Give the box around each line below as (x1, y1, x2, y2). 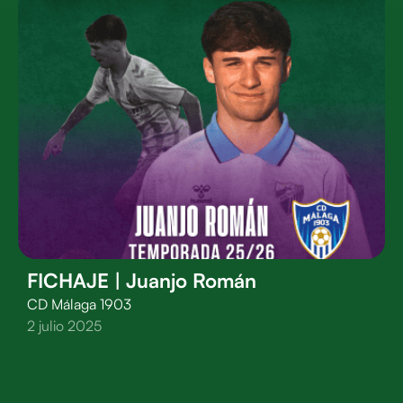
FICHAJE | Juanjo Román (27, 268, 256, 292)
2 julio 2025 (27, 317, 102, 335)
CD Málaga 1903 (27, 295, 131, 313)
